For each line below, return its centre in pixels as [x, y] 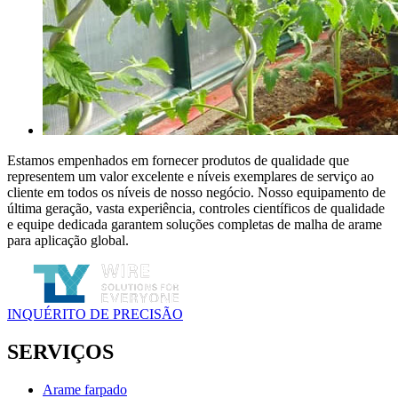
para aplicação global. [68, 241]
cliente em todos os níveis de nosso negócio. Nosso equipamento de [196, 193]
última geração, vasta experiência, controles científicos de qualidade [196, 209]
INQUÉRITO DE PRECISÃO [95, 314]
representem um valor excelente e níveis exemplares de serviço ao [191, 177]
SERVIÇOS [60, 352]
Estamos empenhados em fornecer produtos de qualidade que [178, 161]
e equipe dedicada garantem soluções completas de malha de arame [195, 225]
